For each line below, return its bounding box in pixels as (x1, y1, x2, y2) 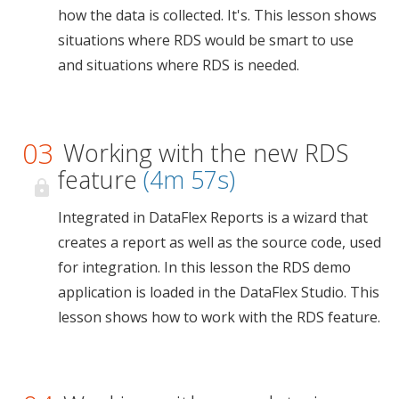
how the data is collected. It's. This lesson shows (58, 4, 377, 25)
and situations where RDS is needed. (58, 54, 299, 75)
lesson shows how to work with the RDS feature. (58, 306, 380, 327)
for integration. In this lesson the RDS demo (58, 256, 351, 277)
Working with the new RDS (63, 135, 348, 169)
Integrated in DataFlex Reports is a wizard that (58, 207, 368, 227)
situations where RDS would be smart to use (58, 29, 354, 50)
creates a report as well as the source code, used (58, 232, 381, 252)
